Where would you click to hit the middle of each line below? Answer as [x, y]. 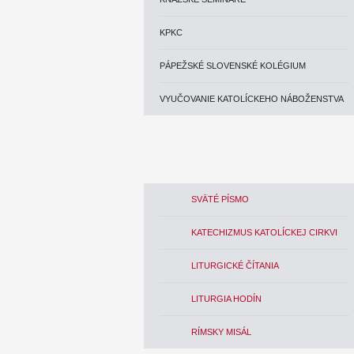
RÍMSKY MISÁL [221, 332]
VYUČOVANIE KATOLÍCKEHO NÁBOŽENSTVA [252, 99]
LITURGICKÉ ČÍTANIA [235, 265]
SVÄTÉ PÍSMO [220, 199]
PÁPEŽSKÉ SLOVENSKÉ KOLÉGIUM [233, 66]
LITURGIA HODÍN [226, 299]
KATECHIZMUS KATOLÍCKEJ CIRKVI [264, 232]
